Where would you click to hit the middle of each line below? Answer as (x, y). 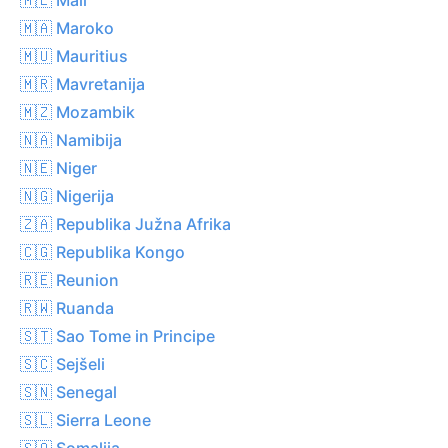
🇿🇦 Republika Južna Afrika (125, 223)
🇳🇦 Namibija (71, 139)
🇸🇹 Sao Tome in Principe (117, 335)
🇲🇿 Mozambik (77, 111)
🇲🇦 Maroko (67, 27)
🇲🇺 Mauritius (74, 55)
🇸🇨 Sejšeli (62, 363)
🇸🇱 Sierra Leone (85, 419)
